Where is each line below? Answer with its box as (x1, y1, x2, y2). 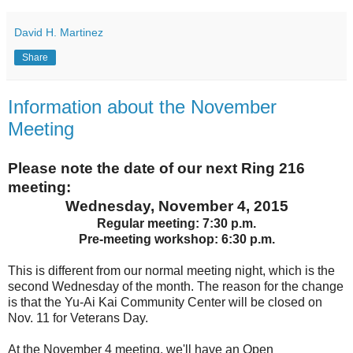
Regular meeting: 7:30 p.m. (97, 216, 256, 230)
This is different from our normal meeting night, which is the (8, 263, 335, 277)
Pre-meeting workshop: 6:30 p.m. (78, 232, 275, 246)
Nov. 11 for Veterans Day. (8, 310, 148, 325)
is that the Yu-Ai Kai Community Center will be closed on (8, 295, 322, 309)
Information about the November (8, 95, 277, 117)
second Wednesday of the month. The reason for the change (8, 279, 344, 293)
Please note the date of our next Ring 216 (8, 159, 305, 176)
